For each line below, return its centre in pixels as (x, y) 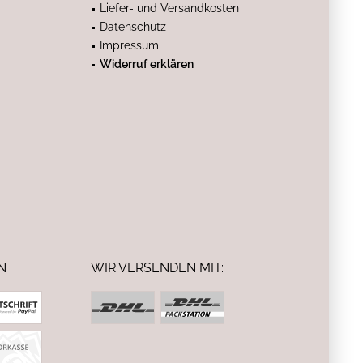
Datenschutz (133, 27)
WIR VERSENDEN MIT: (157, 268)
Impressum (129, 45)
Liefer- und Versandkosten (169, 8)
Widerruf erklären (147, 64)
